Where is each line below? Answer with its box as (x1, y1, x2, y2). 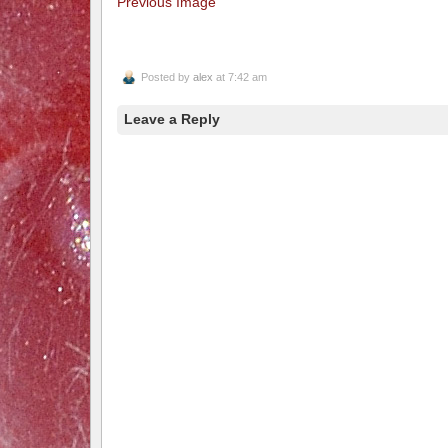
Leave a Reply (123, 110, 220, 127)
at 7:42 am (212, 70, 267, 83)
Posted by (140, 70, 193, 83)
